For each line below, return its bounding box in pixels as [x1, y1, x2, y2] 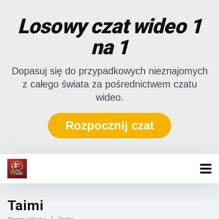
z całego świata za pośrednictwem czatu [22, 79, 197, 89]
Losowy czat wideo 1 [17, 14, 202, 38]
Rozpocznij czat [65, 119, 154, 132]
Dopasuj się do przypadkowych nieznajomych [11, 66, 208, 76]
